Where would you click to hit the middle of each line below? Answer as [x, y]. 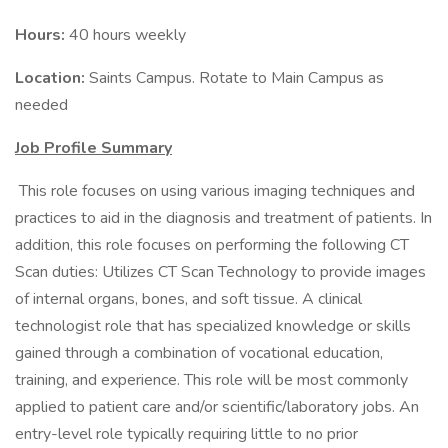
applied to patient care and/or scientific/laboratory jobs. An [217, 407]
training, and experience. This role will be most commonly [211, 380]
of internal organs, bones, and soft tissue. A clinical [188, 299]
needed [41, 105]
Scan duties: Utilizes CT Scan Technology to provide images [220, 272]
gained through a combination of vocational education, [199, 353]
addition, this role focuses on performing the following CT [212, 245]
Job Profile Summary [93, 148]
